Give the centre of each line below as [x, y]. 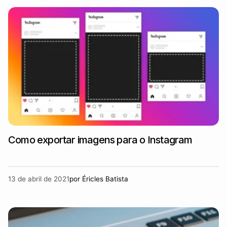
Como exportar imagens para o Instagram [100, 140]
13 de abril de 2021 [39, 179]
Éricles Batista [105, 179]
